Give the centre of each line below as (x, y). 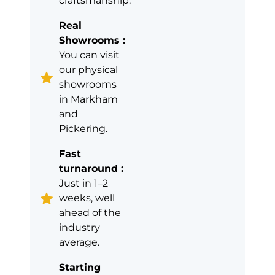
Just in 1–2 (83, 184)
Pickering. (83, 129)
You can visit (89, 55)
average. (79, 242)
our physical (88, 70)
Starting (80, 268)
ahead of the (90, 213)
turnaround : (91, 169)
